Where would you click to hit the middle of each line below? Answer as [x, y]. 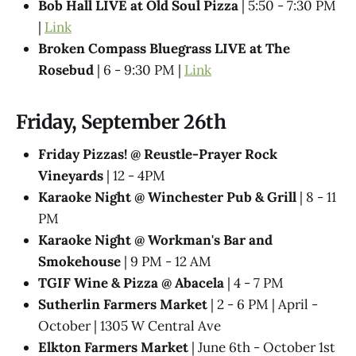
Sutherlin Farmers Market [123, 304]
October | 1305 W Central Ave [130, 325]
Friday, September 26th [121, 122]
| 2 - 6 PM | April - [263, 304]
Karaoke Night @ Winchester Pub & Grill [167, 197]
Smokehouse [79, 261]
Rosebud [66, 70]
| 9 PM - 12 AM [166, 261]
